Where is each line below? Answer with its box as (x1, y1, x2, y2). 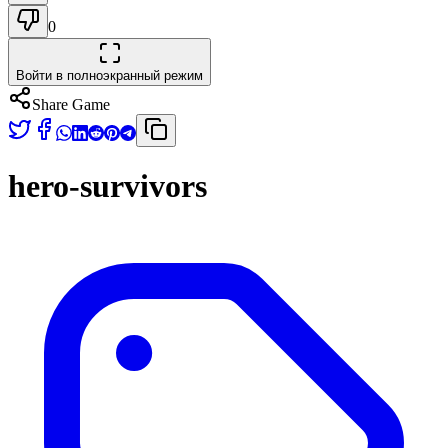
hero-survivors (8, 168, 207, 205)
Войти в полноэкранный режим (16, 68, 203, 83)
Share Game (32, 96, 110, 113)
